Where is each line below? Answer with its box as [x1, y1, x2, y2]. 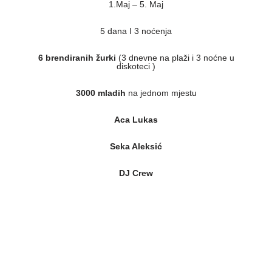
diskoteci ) [117, 61, 155, 72]
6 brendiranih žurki [38, 53, 116, 63]
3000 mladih [75, 88, 126, 98]
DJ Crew [119, 168, 153, 178]
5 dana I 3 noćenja [100, 26, 172, 36]
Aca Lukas [114, 115, 158, 125]
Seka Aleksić [110, 141, 162, 152]
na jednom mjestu [125, 88, 197, 98]
